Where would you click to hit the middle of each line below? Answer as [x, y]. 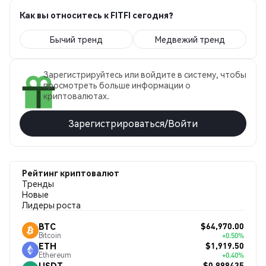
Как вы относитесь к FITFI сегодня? [96, 15]
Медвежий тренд [190, 39]
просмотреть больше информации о [117, 85]
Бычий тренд [76, 39]
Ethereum [55, 255]
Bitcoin [50, 235]
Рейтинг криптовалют [71, 173]
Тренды [38, 183]
